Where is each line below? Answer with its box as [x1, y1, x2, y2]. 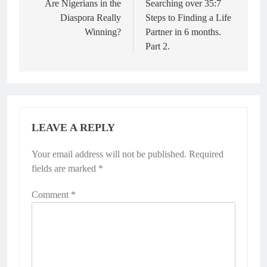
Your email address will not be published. [32, 148, 187, 159]
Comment [32, 189, 71, 200]
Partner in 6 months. [145, 26, 221, 37]
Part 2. [145, 41, 170, 51]
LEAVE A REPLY [32, 121, 115, 133]
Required [189, 148, 223, 159]
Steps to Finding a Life [145, 12, 231, 23]
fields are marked [32, 163, 98, 173]
